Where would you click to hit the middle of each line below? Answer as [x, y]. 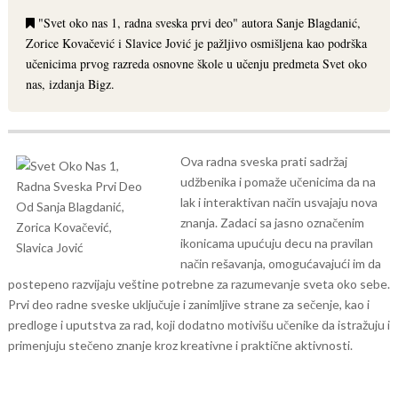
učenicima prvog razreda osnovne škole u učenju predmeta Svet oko [196, 64]
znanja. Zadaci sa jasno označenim [272, 223]
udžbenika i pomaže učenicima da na [278, 182]
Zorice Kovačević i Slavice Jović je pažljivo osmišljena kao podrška [196, 43]
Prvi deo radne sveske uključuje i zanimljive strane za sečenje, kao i [188, 304]
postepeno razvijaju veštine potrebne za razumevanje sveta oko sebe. [199, 284]
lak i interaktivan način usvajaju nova [279, 202]
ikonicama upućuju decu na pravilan [276, 243]
